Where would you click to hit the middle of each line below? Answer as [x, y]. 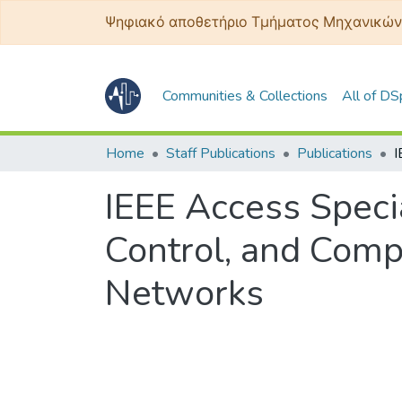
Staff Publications [221, 153]
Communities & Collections [245, 96]
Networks [184, 293]
